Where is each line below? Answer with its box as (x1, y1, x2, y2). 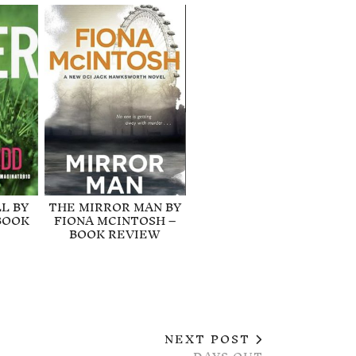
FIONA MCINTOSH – (54, 207, 176, 234)
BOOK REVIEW (69, 220, 161, 247)
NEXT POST (164, 325, 255, 352)
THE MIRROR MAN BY (48, 193, 182, 220)
